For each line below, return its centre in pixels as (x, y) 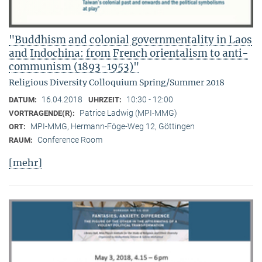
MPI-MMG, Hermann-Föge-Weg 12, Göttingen (113, 127)
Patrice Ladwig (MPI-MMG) (128, 113)
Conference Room (70, 140)
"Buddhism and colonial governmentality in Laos (130, 40)
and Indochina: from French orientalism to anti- (129, 54)
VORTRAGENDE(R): (43, 113)
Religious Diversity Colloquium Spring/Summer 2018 (117, 83)
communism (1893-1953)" (74, 67)
